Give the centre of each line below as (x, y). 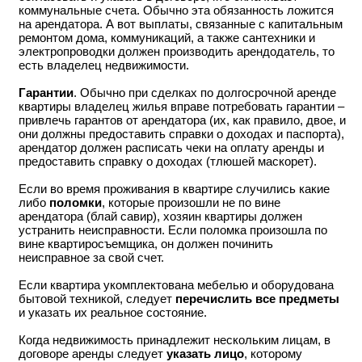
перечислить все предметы (257, 299)
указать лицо (205, 354)
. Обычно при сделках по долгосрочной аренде (205, 93)
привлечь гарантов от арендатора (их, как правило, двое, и (182, 120)
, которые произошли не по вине (191, 202)
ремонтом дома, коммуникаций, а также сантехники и (167, 38)
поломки (76, 202)
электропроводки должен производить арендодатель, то (177, 51)
